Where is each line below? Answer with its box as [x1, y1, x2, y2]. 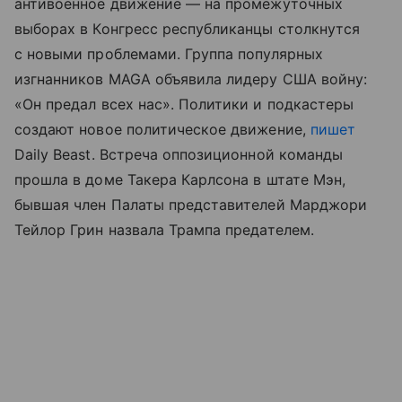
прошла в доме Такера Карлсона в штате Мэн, [14, 170, 346, 189]
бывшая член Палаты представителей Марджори [14, 196, 368, 214]
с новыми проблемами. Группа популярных [14, 45, 323, 64]
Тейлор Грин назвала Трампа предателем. [14, 221, 314, 240]
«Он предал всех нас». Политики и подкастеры [14, 95, 354, 114]
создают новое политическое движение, [14, 120, 310, 139]
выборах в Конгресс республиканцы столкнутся [14, 20, 361, 39]
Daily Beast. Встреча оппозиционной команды [14, 145, 344, 164]
